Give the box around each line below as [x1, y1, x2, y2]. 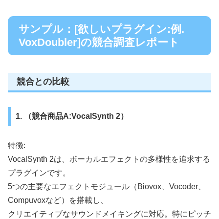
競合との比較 [17, 77, 69, 87]
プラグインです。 [8, 168, 70, 177]
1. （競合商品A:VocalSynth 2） [15, 112, 128, 121]
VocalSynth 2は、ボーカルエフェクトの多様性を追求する [8, 154, 210, 163]
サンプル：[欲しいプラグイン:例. [19, 23, 184, 36]
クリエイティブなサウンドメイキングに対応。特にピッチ [8, 209, 211, 218]
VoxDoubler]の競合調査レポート [19, 36, 179, 49]
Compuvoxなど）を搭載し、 [8, 196, 108, 204]
